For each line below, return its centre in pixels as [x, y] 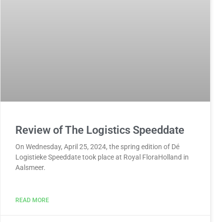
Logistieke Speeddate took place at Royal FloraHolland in [102, 157]
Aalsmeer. [30, 168]
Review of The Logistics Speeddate [100, 130]
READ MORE [32, 200]
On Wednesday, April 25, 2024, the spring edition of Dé [97, 147]
